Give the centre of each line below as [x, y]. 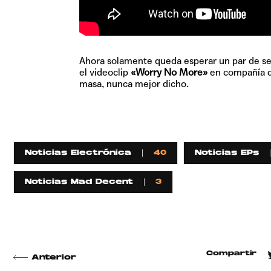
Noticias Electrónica [78, 153]
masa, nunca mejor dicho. [134, 83]
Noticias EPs [227, 153]
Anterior [54, 257]
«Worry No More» [168, 72]
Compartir [231, 253]
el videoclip [103, 72]
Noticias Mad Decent [79, 182]
